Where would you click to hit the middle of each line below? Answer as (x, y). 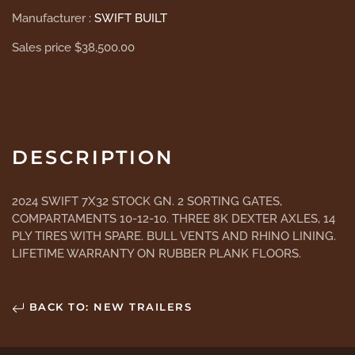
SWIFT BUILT (131, 18)
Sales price (43, 47)
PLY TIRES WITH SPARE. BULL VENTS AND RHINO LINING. (176, 236)
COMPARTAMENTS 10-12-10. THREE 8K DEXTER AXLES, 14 (174, 218)
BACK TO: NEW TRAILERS (108, 307)
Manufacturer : (53, 18)
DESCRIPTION (93, 158)
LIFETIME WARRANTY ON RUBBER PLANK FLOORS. (157, 253)
